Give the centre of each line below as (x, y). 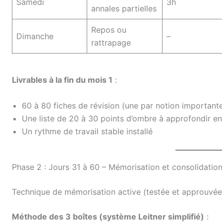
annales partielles (124, 9)
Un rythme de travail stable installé (87, 131)
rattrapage (111, 43)
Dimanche (35, 36)
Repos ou (109, 30)
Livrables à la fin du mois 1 (62, 80)
